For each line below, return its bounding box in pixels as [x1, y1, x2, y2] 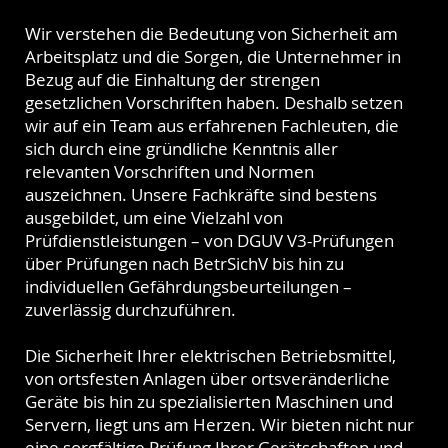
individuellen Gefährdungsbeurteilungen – [25, 274, 353, 298]
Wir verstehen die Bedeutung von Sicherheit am [25, 21, 399, 45]
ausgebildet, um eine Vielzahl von [25, 205, 284, 229]
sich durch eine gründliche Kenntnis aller [25, 136, 339, 160]
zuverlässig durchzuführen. [25, 297, 237, 321]
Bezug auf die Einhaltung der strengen [25, 67, 321, 91]
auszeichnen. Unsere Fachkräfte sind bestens [25, 182, 378, 206]
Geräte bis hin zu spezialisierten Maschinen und [25, 389, 394, 413]
